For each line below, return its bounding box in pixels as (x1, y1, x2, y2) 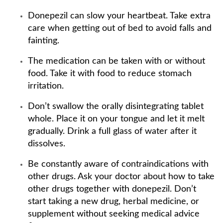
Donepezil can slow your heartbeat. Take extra (28, 11, 211, 20)
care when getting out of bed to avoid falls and (28, 24, 212, 33)
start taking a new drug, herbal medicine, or (28, 197, 199, 206)
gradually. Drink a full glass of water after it (28, 127, 197, 136)
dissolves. (28, 139, 65, 148)
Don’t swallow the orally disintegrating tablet (28, 102, 204, 111)
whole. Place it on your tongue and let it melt (28, 114, 205, 123)
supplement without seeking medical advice (28, 210, 200, 219)
